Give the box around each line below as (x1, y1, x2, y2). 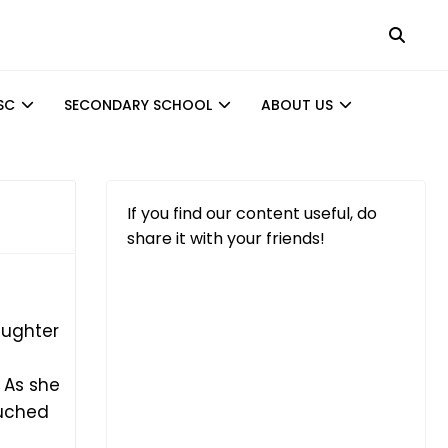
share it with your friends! (127, 227, 325, 250)
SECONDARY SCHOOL (64, 95, 212, 115)
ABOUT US (261, 95, 333, 115)
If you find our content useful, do (127, 202, 377, 225)
